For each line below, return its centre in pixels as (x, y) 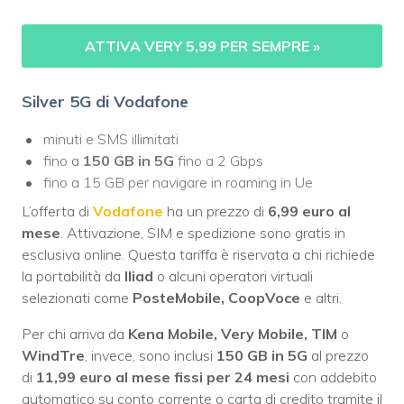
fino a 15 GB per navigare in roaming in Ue (178, 183)
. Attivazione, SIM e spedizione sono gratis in (203, 233)
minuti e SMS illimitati (111, 139)
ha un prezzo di (216, 211)
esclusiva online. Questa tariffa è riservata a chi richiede (198, 255)
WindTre (53, 356)
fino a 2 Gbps (219, 161)
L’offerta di (57, 211)
